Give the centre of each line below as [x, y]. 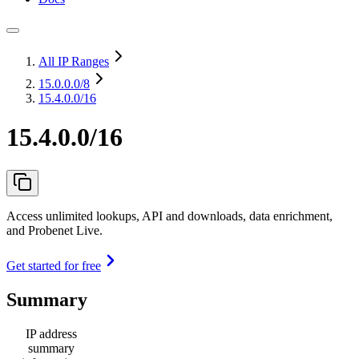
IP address [51, 333]
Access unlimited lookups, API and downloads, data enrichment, [169, 216]
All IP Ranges [74, 61]
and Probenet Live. [54, 230]
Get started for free [54, 265]
